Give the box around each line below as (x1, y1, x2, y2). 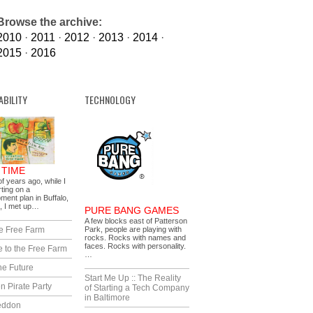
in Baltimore (85, 293, 130, 303)
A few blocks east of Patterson (85, 217, 187, 225)
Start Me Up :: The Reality (85, 273, 181, 283)
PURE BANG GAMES (85, 205, 179, 216)
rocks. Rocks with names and (85, 233, 186, 242)
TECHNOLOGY (85, 92, 136, 107)
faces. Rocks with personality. (85, 242, 186, 250)
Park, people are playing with (85, 225, 182, 233)
